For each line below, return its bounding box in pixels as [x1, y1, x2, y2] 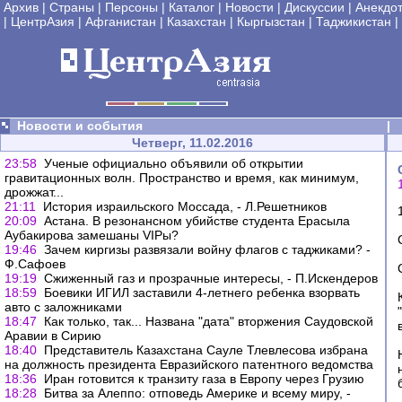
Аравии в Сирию [4, 328, 101, 343]
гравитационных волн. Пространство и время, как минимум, [4, 170, 359, 185]
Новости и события [17, 118, 143, 133]
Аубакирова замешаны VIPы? [4, 228, 179, 242]
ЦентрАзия [11, 14, 74, 29]
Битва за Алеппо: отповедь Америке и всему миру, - [44, 386, 351, 400]
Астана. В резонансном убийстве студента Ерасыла [44, 214, 350, 228]
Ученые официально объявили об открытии [44, 156, 303, 170]
